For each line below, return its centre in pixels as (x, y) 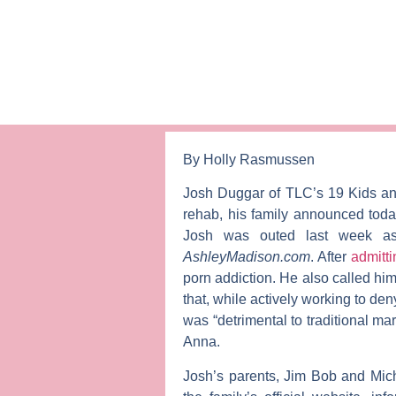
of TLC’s (296, 194)
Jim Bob (310, 376)
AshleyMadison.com (247, 257)
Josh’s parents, (233, 376)
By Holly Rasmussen (249, 159)
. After (331, 257)
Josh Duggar (224, 194)
